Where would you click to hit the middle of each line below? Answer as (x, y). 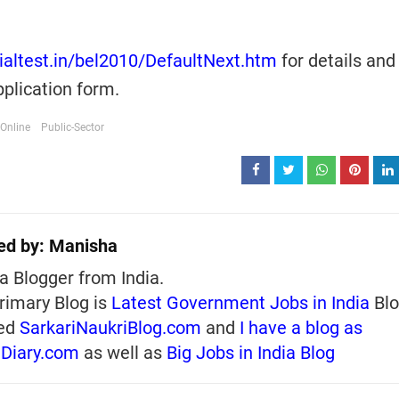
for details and (336, 61)
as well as (123, 353)
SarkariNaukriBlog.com (110, 328)
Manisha (81, 246)
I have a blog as (301, 328)
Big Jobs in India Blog (251, 353)
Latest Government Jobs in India (240, 303)
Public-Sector (73, 127)
